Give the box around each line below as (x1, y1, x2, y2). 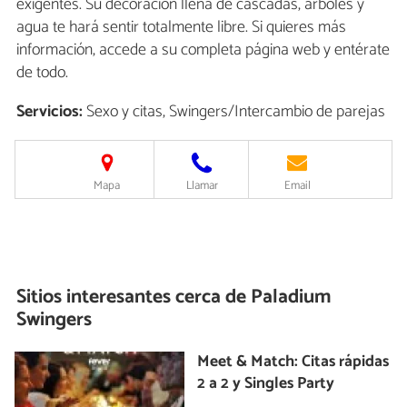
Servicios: (16, 98, 83, 126)
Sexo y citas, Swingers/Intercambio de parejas (83, 98, 385, 126)
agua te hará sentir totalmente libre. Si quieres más (16, 14, 346, 42)
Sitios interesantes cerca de (16, 281, 247, 314)
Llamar (185, 176, 218, 196)
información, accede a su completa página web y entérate (16, 36, 390, 65)
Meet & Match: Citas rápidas (197, 348, 390, 375)
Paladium (246, 281, 332, 314)
